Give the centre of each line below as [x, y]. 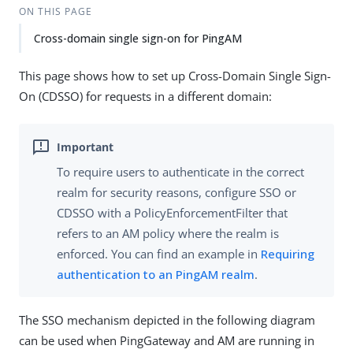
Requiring [288, 254]
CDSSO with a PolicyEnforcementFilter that [172, 213]
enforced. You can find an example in [159, 254]
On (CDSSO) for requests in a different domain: [145, 96]
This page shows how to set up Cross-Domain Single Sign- [175, 76]
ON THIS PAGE [55, 11]
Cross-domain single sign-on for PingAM [138, 38]
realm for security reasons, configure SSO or [176, 193]
